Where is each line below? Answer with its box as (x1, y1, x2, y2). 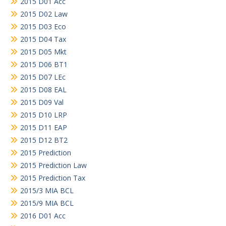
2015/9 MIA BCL (20, 198, 74, 208)
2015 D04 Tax (20, 34, 66, 44)
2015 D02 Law (20, 9, 68, 19)
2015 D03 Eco (20, 21, 66, 31)
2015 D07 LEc (20, 72, 66, 82)
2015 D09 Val (20, 97, 64, 107)
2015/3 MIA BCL (20, 185, 74, 195)
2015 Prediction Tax (20, 173, 85, 183)
